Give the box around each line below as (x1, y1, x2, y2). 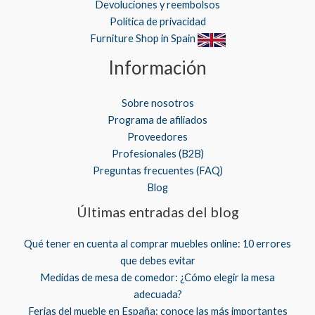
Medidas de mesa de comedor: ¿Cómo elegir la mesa (40, 271, 275, 283)
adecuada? (133, 288, 182, 300)
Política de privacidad (109, 15, 206, 28)
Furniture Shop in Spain (89, 32, 198, 45)
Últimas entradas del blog (76, 202, 239, 220)
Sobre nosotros (121, 96, 194, 109)
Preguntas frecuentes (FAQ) (92, 164, 223, 176)
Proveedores (127, 130, 188, 143)
